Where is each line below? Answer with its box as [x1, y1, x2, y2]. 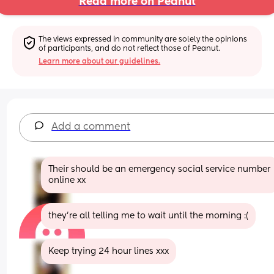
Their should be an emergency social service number [48, 165, 271, 174]
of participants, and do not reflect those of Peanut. [39, 45, 221, 53]
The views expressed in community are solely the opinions [39, 35, 248, 43]
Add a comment [51, 122, 131, 132]
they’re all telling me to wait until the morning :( [48, 211, 249, 220]
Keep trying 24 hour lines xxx [48, 246, 169, 256]
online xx [48, 176, 86, 185]
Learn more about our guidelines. [39, 57, 161, 65]
